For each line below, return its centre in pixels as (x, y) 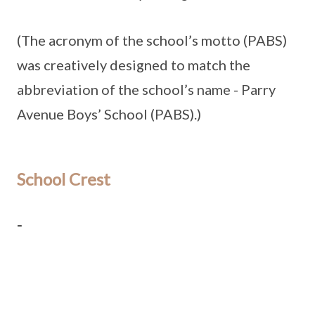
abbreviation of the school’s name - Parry (146, 89)
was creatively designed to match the (134, 65)
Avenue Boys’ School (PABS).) (109, 114)
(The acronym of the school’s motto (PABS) (152, 40)
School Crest (64, 179)
